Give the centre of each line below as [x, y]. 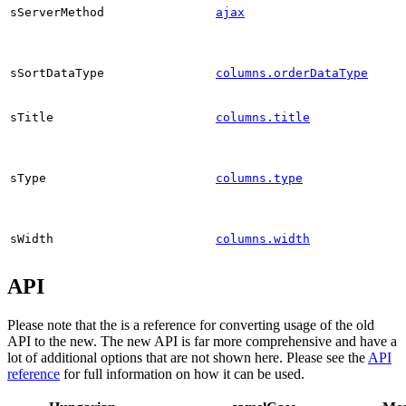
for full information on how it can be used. [182, 374]
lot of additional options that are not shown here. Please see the [188, 358]
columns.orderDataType [292, 72]
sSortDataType [57, 72]
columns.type [259, 178]
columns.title [263, 117]
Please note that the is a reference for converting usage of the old [191, 325]
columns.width [263, 238]
